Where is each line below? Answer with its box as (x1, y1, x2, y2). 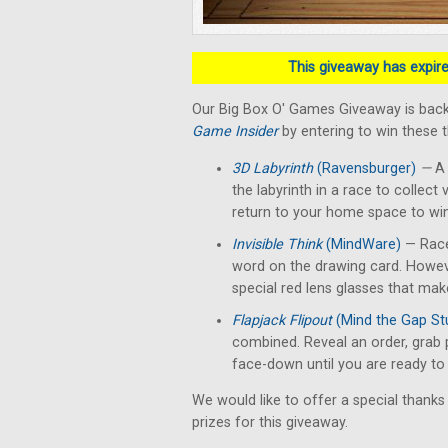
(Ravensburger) (313, 160, 416, 177)
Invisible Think (232, 236, 326, 253)
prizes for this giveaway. (192, 414, 348, 432)
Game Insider (192, 123, 278, 140)
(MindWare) (326, 236, 401, 253)
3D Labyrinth (232, 160, 313, 177)
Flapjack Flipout (232, 312, 332, 329)
